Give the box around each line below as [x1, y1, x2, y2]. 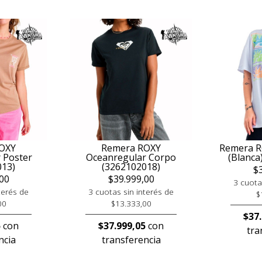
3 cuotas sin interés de [88, 186, 174, 197]
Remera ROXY [101, 142, 161, 154]
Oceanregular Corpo [86, 151, 176, 164]
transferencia [101, 233, 161, 246]
